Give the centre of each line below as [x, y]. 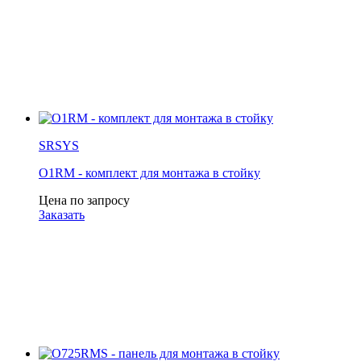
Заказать [62, 214]
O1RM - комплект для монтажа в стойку [149, 172]
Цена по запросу [84, 200]
